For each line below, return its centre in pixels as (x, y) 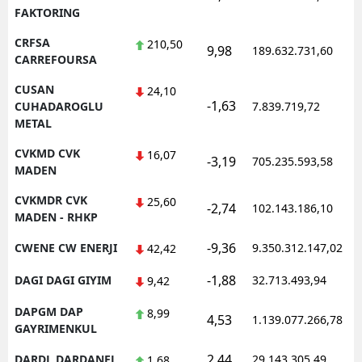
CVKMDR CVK (51, 200)
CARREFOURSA (56, 59)
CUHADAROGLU (59, 106)
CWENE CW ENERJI (66, 247)
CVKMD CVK (47, 153)
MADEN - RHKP (56, 217)
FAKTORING (47, 12)
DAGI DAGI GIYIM (63, 280)
